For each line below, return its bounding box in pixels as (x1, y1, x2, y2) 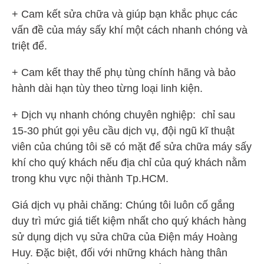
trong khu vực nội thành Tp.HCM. (12, 173, 169, 184)
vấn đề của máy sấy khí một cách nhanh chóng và (12, 24, 247, 36)
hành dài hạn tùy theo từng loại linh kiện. (12, 82, 203, 94)
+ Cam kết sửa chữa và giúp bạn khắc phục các (12, 8, 237, 20)
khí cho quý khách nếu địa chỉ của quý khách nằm (12, 157, 246, 169)
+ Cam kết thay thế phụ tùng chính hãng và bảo (12, 67, 236, 78)
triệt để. (12, 40, 53, 52)
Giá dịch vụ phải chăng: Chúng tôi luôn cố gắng (12, 199, 235, 211)
